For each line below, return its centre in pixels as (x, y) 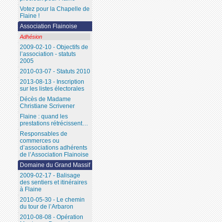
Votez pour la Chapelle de (55, 9)
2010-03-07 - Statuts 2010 (55, 72)
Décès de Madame (45, 99)
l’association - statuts (48, 54)
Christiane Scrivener (47, 106)
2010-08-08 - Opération (51, 217)
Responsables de (43, 134)
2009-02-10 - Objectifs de (54, 47)
